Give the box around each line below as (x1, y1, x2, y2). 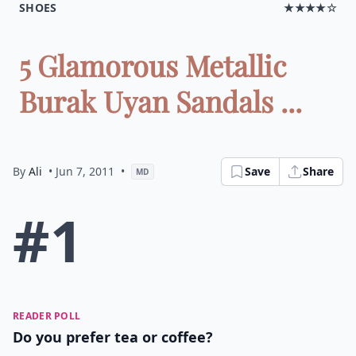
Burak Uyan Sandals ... (19, 82, 302, 120)
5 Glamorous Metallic (19, 46, 287, 84)
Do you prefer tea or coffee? (13, 327, 213, 346)
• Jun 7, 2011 (48, 164, 114, 179)
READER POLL (13, 309, 81, 323)
